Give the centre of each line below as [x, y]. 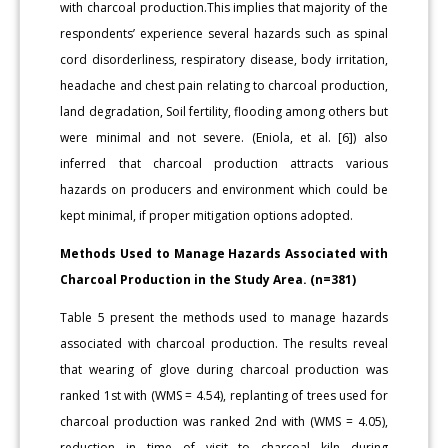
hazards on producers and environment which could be [224, 190]
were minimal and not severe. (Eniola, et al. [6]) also [224, 138]
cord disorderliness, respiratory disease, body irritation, [224, 60]
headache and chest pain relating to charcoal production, [224, 86]
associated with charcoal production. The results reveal [224, 344]
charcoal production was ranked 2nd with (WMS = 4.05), [224, 422]
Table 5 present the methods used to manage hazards [224, 318]
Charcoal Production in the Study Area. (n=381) [208, 280]
